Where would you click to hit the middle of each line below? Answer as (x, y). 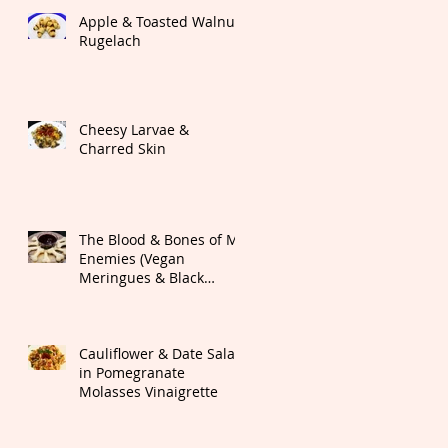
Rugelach (110, 41)
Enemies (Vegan (132, 259)
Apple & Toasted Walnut (159, 22)
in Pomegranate (132, 373)
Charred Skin (122, 149)
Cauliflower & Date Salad (161, 354)
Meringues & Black (141, 278)
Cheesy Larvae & (134, 130)
